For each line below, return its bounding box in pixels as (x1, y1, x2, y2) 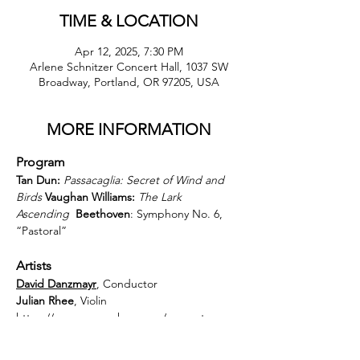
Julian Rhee (16, 293, 74, 308)
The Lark (138, 190, 185, 204)
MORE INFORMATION (46, 120, 211, 139)
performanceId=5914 (16, 344, 121, 358)
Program (16, 154, 65, 170)
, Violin (74, 293, 110, 308)
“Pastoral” (16, 223, 67, 238)
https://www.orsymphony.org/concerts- (16, 310, 214, 325)
